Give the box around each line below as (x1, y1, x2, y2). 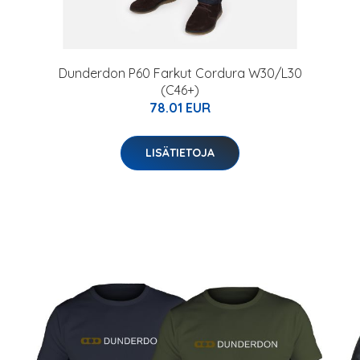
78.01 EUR (149, 100, 211, 116)
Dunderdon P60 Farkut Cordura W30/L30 (58, 65, 302, 81)
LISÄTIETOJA (145, 145, 215, 160)
